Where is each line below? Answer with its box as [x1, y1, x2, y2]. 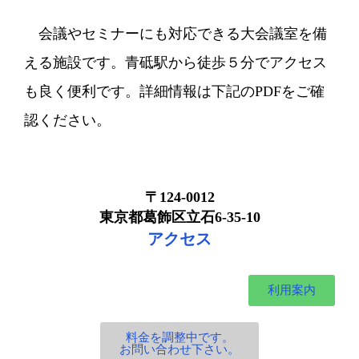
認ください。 [24, 111, 111, 128]
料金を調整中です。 [125, 330, 234, 344]
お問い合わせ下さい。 [119, 342, 240, 356]
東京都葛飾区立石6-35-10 [99, 208, 260, 225]
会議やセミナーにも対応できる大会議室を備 [24, 25, 327, 42]
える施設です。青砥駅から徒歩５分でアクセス [24, 54, 327, 71]
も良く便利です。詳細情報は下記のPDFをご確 [24, 83, 325, 99]
